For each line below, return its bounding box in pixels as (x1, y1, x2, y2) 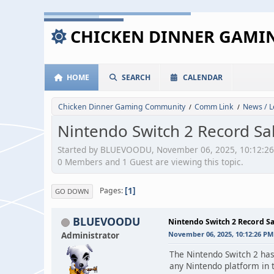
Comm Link (194, 102, 234, 112)
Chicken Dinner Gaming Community (58, 102, 185, 112)
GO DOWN (55, 186, 89, 196)
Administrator (61, 229, 119, 241)
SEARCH (122, 72, 150, 83)
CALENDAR (183, 72, 223, 83)
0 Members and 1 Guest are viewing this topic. (57, 155, 243, 168)
